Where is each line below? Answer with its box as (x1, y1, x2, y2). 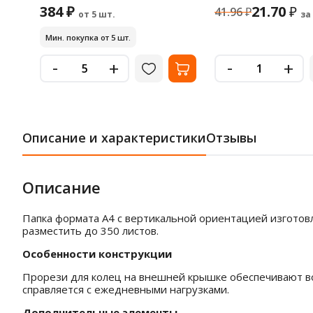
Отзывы (206, 129, 256, 146)
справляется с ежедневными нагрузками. (22, 282, 229, 296)
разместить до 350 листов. (22, 224, 159, 238)
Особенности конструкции (22, 247, 172, 261)
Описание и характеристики (22, 129, 206, 146)
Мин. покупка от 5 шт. (45, 31, 131, 43)
